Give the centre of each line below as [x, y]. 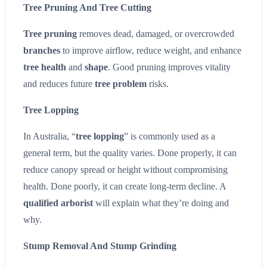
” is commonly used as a [170, 136]
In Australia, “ [49, 136]
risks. [158, 83]
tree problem [121, 83]
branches [42, 50]
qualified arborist [58, 203]
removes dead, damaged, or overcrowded [156, 33]
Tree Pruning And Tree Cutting [87, 7]
